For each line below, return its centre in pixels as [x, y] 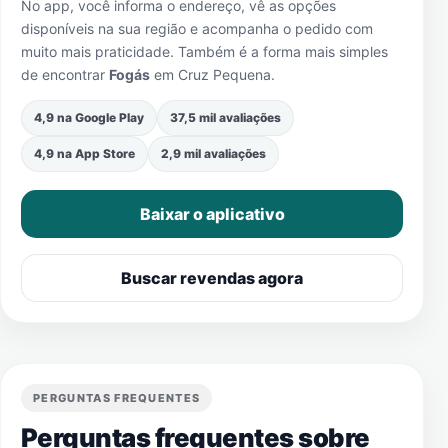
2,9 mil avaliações [213, 153]
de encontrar [65, 74]
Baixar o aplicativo [212, 214]
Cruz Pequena [224, 74]
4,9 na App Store [84, 153]
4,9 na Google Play [89, 117]
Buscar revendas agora [212, 278]
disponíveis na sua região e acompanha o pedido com [197, 28]
